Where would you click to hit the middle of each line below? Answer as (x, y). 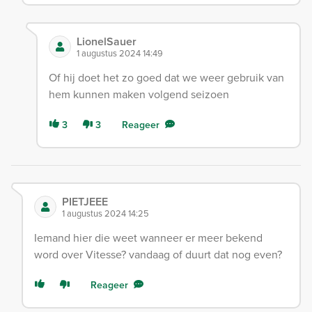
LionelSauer (106, 42)
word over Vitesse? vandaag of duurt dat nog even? (158, 255)
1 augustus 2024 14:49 (119, 54)
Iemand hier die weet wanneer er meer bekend (148, 238)
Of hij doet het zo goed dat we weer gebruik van (166, 78)
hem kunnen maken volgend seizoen (139, 95)
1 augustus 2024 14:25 (106, 214)
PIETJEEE (85, 202)
